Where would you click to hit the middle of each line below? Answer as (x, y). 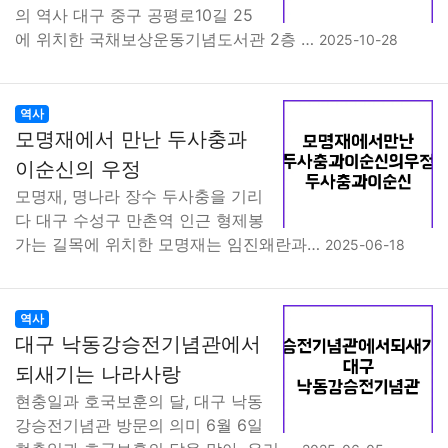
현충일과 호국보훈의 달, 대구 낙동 (139, 401)
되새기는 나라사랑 (98, 374)
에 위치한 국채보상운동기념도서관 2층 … (167, 39)
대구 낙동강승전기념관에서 (138, 344)
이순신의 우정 (78, 169)
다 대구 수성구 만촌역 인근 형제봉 (139, 220)
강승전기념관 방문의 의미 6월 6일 (139, 425)
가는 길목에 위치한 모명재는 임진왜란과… (170, 244)
